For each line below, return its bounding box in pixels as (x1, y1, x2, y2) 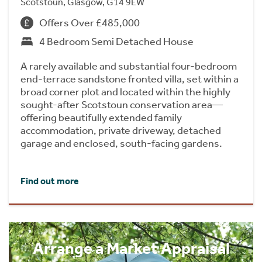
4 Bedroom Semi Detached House (39, 35, 194, 48)
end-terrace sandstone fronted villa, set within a (20, 72, 239, 85)
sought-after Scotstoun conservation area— (20, 98, 223, 111)
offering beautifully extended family (20, 111, 182, 124)
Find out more (20, 175, 79, 187)
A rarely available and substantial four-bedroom (20, 59, 237, 73)
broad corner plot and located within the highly (20, 85, 230, 98)
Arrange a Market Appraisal (32, 238, 230, 258)
